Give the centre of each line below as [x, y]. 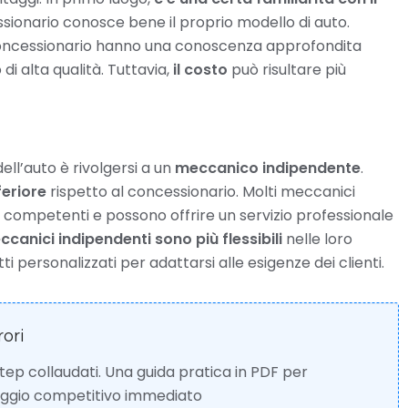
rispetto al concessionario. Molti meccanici [201, 192]
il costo [200, 70]
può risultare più [287, 70]
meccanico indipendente [268, 168]
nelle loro [317, 239]
